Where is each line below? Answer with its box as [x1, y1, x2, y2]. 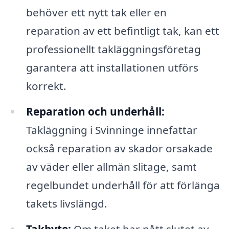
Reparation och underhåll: [26, 104, 165, 119]
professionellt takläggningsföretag [26, 42, 201, 57]
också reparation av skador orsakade [26, 141, 213, 155]
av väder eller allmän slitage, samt [26, 159, 197, 174]
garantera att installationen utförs [26, 60, 198, 75]
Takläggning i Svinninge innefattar [26, 122, 197, 137]
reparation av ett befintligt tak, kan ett [26, 24, 219, 38]
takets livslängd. [26, 196, 107, 211]
